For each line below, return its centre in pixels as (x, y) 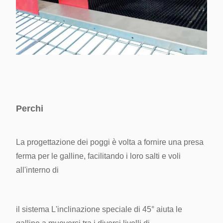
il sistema (33, 210)
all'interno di (37, 170)
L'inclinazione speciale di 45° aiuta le (117, 210)
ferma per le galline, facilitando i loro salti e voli (98, 156)
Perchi (30, 109)
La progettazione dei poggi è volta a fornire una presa (110, 142)
